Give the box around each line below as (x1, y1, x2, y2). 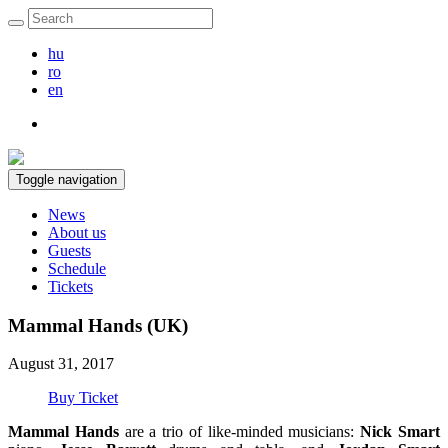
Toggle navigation (16, 172, 117, 187)
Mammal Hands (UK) (8, 314, 188, 336)
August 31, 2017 (8, 355, 114, 373)
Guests (48, 242, 91, 259)
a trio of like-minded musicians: (149, 423, 361, 441)
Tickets (48, 278, 93, 295)
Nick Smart (360, 423, 441, 441)
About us (48, 224, 106, 241)
